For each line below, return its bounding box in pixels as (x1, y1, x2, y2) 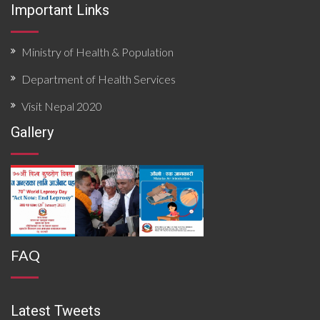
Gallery (11, 124, 54, 141)
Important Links (11, 1, 109, 19)
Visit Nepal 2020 (21, 99, 102, 113)
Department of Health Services (21, 72, 176, 86)
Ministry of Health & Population (21, 45, 174, 59)
